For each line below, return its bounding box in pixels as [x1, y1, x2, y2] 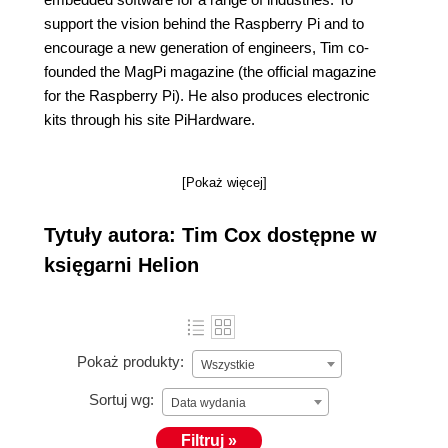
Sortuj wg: [89, 391, 154, 409]
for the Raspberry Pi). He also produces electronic [44, 87, 370, 104]
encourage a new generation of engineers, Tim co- [44, 39, 369, 56]
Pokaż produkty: [76, 353, 184, 371]
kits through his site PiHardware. [44, 111, 255, 128]
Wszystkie [200, 358, 255, 372]
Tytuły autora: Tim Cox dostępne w [44, 224, 377, 246]
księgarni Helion [44, 254, 199, 276]
